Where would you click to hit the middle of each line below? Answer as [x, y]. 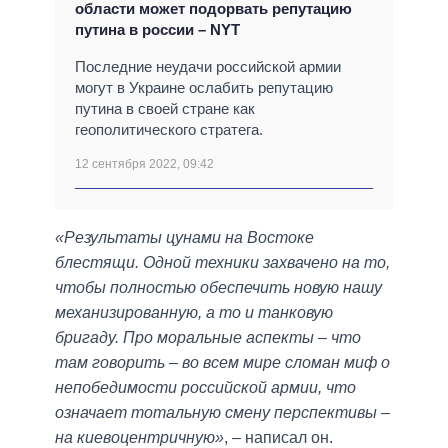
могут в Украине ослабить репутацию [204, 88]
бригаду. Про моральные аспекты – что [208, 338]
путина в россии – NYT [157, 30]
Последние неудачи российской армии [208, 67]
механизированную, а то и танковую [194, 313]
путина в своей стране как [165, 109]
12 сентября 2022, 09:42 [144, 164]
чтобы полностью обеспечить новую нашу [218, 288]
